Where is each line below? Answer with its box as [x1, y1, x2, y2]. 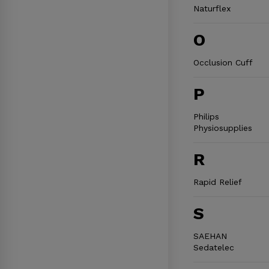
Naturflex [193, 3, 231, 13]
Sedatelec [193, 242, 234, 252]
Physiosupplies [193, 122, 252, 133]
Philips [193, 111, 219, 121]
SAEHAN [193, 231, 227, 241]
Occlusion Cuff [193, 57, 253, 67]
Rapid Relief [193, 177, 242, 187]
